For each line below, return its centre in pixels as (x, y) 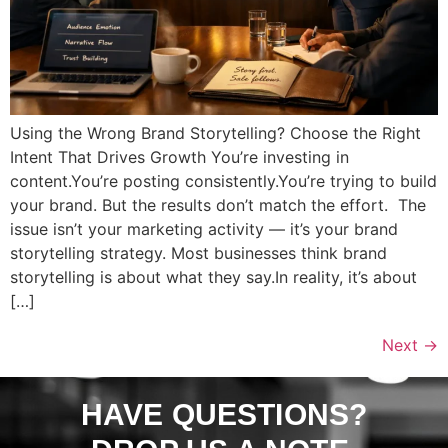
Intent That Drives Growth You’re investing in (179, 156)
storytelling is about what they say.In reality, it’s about (213, 276)
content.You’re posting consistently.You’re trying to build (223, 180)
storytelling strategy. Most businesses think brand (198, 252)
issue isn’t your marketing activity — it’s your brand (204, 228)
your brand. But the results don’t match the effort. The (218, 204)
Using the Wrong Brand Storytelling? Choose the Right (215, 132)
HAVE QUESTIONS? (224, 414)
